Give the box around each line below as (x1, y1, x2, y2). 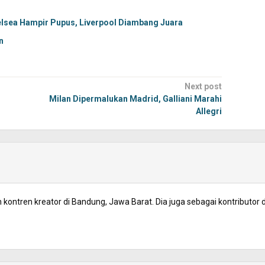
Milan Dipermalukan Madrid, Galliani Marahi (49, 94, 222, 104)
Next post (184, 82, 222, 91)
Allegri (195, 106, 222, 116)
